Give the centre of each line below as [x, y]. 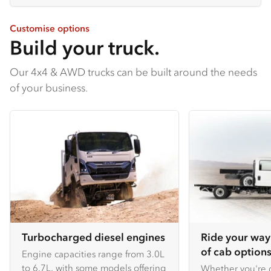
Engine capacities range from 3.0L [93, 253]
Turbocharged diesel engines [93, 237]
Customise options [50, 28]
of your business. [49, 87]
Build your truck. [85, 47]
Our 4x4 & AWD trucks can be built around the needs [133, 72]
